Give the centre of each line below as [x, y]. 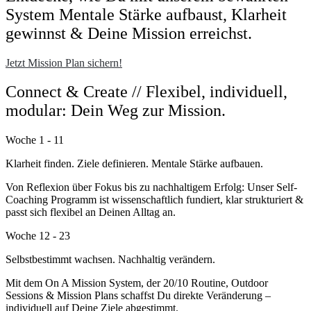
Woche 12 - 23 [38, 236]
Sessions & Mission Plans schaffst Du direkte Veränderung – [138, 296]
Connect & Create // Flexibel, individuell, [146, 92]
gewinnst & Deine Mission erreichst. [129, 33]
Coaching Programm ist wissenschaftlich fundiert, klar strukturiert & [154, 200]
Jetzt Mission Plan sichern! [64, 62]
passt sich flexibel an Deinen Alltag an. [91, 212]
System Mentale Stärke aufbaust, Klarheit [146, 14]
